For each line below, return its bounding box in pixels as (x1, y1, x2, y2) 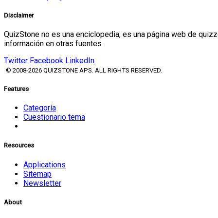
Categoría (23, 103, 56, 113)
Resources (4, 142, 34, 149)
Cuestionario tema (23, 112, 85, 122)
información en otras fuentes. (4, 38, 103, 48)
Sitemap (23, 169, 52, 179)
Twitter (4, 55, 28, 65)
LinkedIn (65, 55, 94, 65)
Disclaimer (4, 11, 34, 19)
